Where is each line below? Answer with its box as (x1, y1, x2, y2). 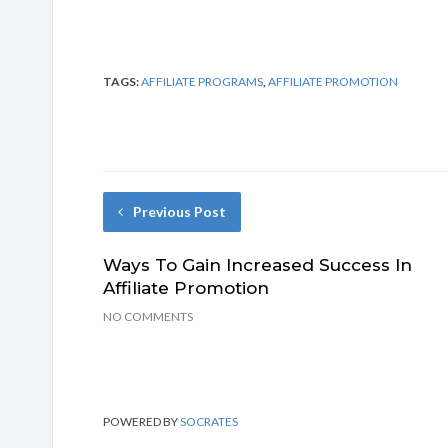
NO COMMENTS (103, 308, 193, 324)
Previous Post (133, 202, 226, 220)
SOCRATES (180, 413, 238, 429)
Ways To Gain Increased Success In (103, 254, 412, 275)
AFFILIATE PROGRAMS (141, 73, 263, 89)
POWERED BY (103, 413, 180, 429)
